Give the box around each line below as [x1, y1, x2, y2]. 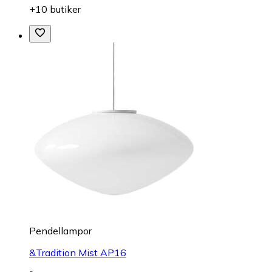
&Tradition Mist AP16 [29, 246, 126, 259]
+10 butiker [29, 2, 81, 15]
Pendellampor [29, 224, 92, 237]
